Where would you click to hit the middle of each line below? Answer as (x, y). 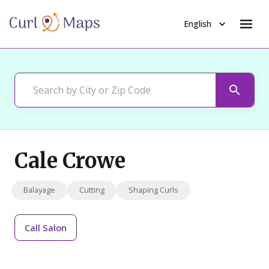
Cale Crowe (70, 161)
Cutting (92, 190)
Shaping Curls (153, 190)
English (198, 24)
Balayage (39, 190)
